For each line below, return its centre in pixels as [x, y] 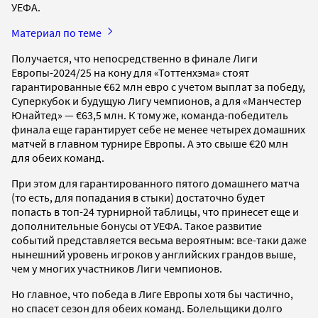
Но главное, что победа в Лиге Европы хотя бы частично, [152, 294]
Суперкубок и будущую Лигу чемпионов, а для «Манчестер [157, 101]
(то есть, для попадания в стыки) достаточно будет [138, 198]
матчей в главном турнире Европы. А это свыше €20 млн [150, 144]
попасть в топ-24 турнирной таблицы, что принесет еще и [155, 212]
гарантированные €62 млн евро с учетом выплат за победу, [158, 87]
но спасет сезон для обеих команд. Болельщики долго [147, 308]
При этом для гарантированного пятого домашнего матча [155, 183]
